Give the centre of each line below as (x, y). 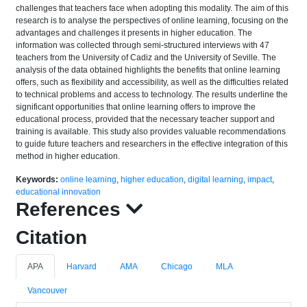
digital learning (216, 180)
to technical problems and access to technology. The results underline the (152, 95)
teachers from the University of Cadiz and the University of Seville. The (146, 58)
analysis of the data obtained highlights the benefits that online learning (148, 70)
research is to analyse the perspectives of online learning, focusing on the (152, 21)
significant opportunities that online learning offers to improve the (136, 107)
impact (260, 180)
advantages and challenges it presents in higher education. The (134, 33)
